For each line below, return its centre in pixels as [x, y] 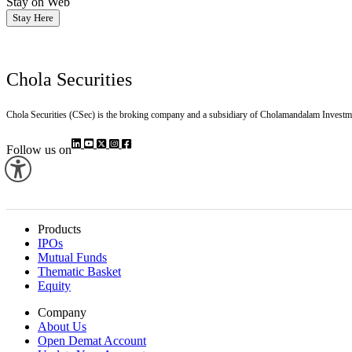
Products [59, 229]
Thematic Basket [79, 271]
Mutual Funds [72, 257]
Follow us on [39, 149]
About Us [62, 326]
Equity [54, 285]
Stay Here [33, 17]
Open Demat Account [92, 340]
